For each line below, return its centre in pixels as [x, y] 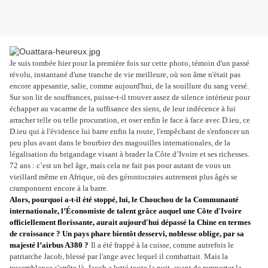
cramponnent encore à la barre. [59, 188]
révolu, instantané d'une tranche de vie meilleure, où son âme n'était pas [125, 75]
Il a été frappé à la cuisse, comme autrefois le [162, 245]
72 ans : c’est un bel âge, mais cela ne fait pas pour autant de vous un [120, 166]
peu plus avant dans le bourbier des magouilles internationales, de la [120, 143]
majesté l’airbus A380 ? [49, 245]
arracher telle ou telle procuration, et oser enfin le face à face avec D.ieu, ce [130, 120]
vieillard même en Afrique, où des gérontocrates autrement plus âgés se [124, 177]
